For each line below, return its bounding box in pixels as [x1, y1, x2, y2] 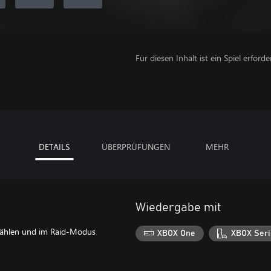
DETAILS [39, 141, 70, 152]
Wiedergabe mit [135, 201, 221, 214]
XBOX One [157, 229, 196, 238]
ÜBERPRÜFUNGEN [101, 141, 170, 152]
